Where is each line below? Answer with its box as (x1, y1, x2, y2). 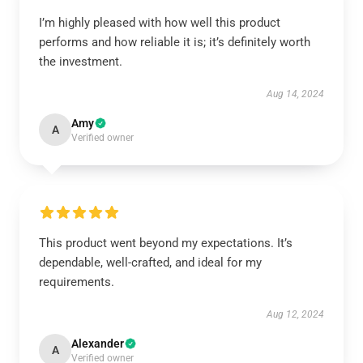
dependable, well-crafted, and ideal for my (39, 255, 262, 270)
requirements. (39, 275, 114, 289)
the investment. (39, 54, 122, 69)
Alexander (71, 337, 124, 350)
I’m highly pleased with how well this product (39, 15, 280, 30)
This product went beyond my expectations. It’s (39, 236, 293, 250)
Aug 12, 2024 (267, 309, 324, 320)
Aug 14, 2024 (267, 88, 324, 100)
